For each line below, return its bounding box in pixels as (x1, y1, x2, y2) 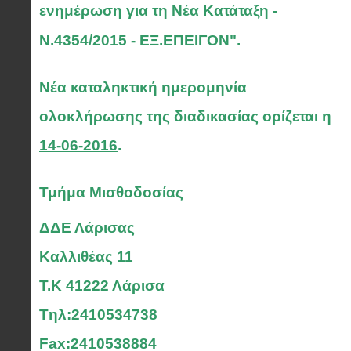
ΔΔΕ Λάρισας (39, 219, 135, 236)
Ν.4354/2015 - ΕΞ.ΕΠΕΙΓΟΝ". (39, 32, 241, 49)
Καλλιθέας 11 (39, 248, 133, 265)
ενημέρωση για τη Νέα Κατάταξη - (39, 2, 277, 19)
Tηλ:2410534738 (39, 306, 157, 323)
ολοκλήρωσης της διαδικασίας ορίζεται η (39, 107, 331, 125)
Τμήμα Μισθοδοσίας (39, 184, 183, 201)
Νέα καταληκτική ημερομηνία (39, 78, 247, 96)
